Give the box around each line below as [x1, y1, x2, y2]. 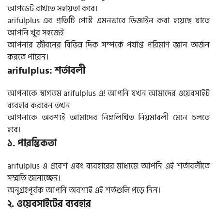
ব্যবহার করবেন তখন [7, 98, 70, 112]
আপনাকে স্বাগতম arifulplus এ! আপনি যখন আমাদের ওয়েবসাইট [7, 86, 210, 100]
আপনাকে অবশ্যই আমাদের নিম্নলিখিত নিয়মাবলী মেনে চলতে [7, 110, 210, 124]
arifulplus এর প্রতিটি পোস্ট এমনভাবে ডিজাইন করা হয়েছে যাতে [7, 14, 210, 28]
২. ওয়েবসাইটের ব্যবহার [7, 196, 91, 212]
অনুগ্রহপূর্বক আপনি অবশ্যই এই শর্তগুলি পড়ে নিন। [7, 183, 160, 197]
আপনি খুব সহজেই [7, 26, 64, 40]
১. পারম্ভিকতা [7, 135, 57, 151]
